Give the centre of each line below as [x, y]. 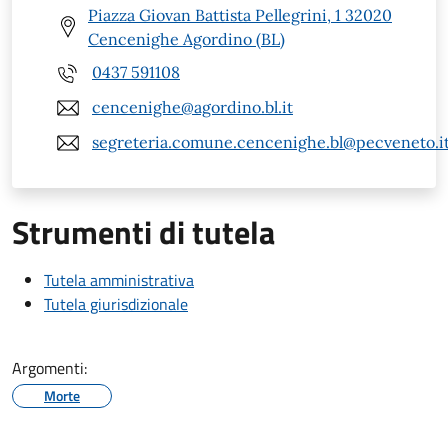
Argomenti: [49, 367]
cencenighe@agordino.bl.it [192, 107]
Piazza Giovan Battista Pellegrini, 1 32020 [240, 14]
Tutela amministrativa [119, 279]
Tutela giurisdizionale [116, 303]
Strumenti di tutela [143, 231]
